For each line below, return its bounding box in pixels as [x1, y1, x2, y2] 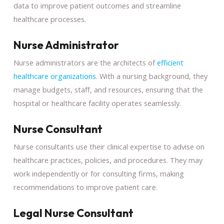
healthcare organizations [13, 70, 96, 81]
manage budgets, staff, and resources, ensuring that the [13, 84, 203, 94]
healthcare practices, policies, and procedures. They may [13, 154, 202, 165]
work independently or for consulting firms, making [13, 168, 184, 178]
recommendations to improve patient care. [13, 181, 157, 192]
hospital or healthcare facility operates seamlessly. [13, 97, 181, 108]
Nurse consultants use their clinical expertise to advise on [13, 141, 204, 151]
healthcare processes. [13, 13, 86, 24]
